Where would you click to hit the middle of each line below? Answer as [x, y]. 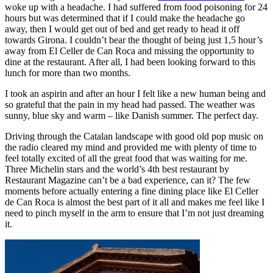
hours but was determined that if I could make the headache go [125, 18]
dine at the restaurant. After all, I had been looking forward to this [130, 62]
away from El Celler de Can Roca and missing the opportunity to [129, 51]
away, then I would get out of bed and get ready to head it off [122, 29]
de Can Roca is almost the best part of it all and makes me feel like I [135, 202]
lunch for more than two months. [68, 73]
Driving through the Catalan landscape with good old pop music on [134, 136]
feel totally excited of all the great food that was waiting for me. [126, 158]
